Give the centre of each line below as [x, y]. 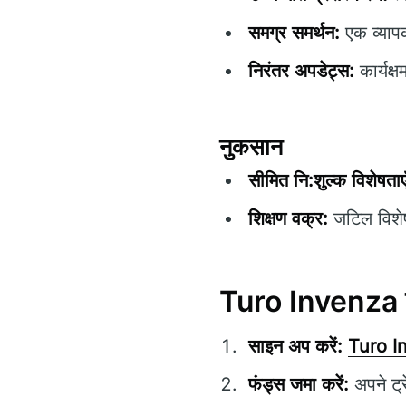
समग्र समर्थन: [294, 32]
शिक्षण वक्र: [288, 219]
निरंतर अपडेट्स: [301, 70]
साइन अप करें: [295, 347]
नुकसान [251, 147]
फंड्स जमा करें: [299, 385]
